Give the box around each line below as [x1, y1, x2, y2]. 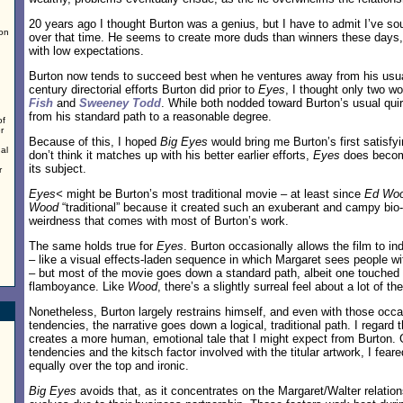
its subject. [29, 162, 86, 175]
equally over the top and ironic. [29, 359, 189, 372]
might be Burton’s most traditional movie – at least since [63, 187, 364, 201]
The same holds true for [29, 239, 157, 253]
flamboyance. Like [29, 280, 128, 293]
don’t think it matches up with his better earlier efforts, [29, 148, 313, 162]
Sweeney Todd [79, 96, 161, 110]
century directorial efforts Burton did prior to [29, 83, 258, 96]
